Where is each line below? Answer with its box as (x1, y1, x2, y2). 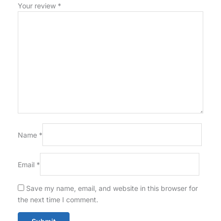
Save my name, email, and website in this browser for (26, 184, 198, 193)
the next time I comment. (17, 195, 98, 204)
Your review (17, 1, 58, 10)
